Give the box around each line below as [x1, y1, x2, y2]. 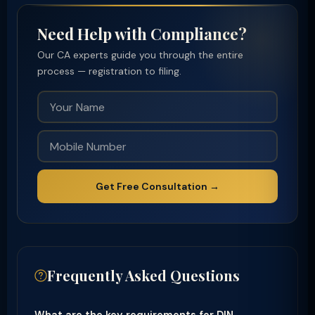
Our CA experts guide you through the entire [37, 49, 243, 61]
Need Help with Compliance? [37, 23, 247, 44]
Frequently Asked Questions [47, 266, 240, 285]
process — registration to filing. [37, 65, 181, 77]
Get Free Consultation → [96, 180, 219, 193]
